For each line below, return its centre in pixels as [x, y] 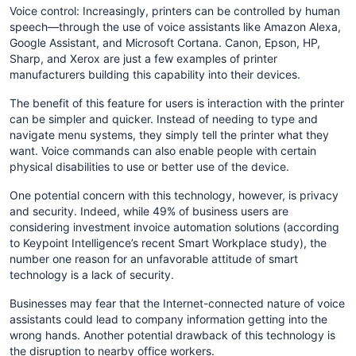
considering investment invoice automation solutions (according [174, 227]
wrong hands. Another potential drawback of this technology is [172, 335]
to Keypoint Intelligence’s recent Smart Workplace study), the [168, 243]
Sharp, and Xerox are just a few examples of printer [143, 58]
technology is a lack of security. [92, 275]
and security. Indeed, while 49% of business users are [149, 211]
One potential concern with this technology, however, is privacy [174, 195]
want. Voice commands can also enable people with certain [163, 151]
